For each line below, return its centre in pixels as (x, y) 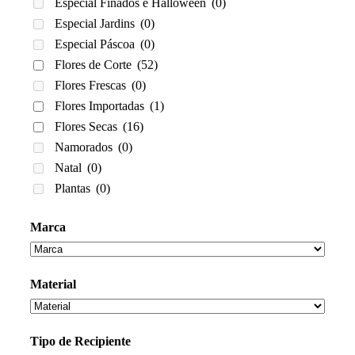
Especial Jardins (96, 24)
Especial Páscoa (96, 44)
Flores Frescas (92, 86)
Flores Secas (88, 127)
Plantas (74, 189)
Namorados (85, 147)
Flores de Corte (95, 65)
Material (53, 284)
